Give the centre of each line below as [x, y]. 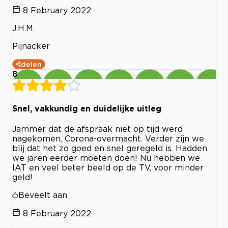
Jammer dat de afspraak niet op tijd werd [97, 129]
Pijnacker [31, 46]
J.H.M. [23, 28]
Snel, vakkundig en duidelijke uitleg [87, 108]
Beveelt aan [43, 195]
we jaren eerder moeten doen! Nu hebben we [106, 158]
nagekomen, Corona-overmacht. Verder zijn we [108, 138]
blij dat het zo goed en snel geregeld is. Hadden [110, 148]
